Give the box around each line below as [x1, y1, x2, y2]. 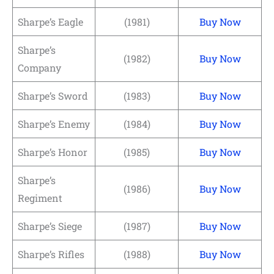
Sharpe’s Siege [18, 219, 82, 232]
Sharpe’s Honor [18, 145, 87, 158]
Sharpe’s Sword [18, 89, 88, 102]
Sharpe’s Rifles [18, 247, 84, 261]
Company [18, 61, 61, 74]
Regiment [18, 191, 62, 204]
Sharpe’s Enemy [18, 117, 90, 130]
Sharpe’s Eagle [18, 15, 83, 28]
